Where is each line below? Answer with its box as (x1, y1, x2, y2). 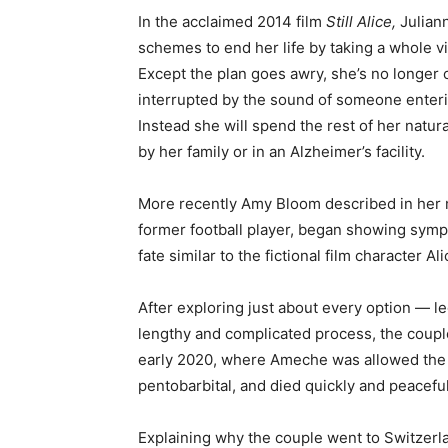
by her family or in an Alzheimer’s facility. (138, 142, 425, 161)
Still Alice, (326, 12, 400, 31)
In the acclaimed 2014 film (138, 12, 326, 31)
